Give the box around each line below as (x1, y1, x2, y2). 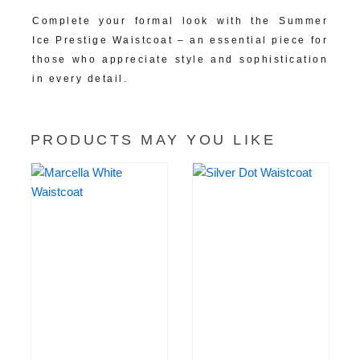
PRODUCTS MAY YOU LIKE (30, 132, 276, 149)
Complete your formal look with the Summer (32, 15, 328, 27)
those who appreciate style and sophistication (32, 54, 328, 66)
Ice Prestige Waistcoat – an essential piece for (32, 35, 328, 47)
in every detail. (32, 73, 128, 85)
